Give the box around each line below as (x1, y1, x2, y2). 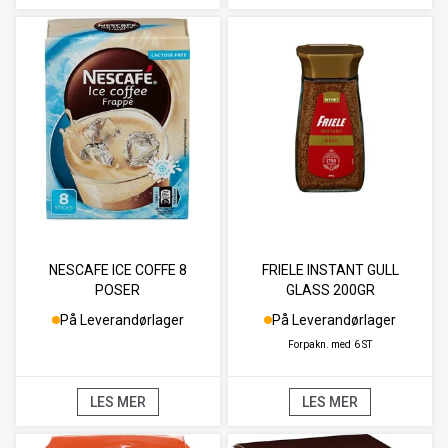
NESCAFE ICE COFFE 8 (48, 261, 187, 278)
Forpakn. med (288, 338, 352, 350)
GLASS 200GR (285, 281, 375, 298)
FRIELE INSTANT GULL (261, 261, 399, 278)
